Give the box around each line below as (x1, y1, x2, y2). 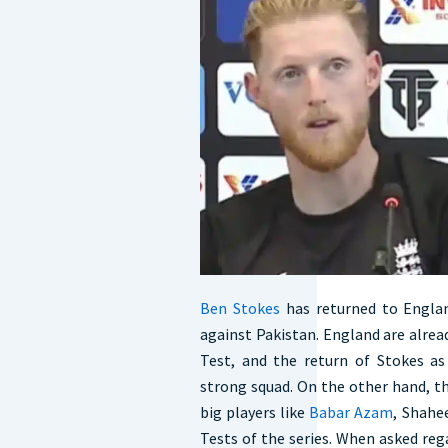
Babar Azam (305, 402, 394, 423)
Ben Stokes (200, 298, 280, 319)
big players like (200, 402, 306, 423)
